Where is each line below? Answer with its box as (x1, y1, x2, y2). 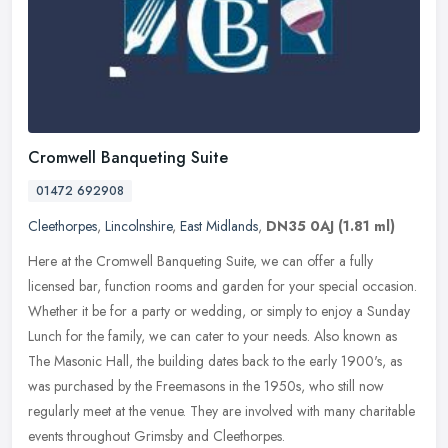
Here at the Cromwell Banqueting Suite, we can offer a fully (28, 251, 373, 272)
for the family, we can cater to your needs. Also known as (66, 326, 397, 347)
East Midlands (180, 216, 258, 237)
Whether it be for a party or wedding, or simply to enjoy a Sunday (28, 301, 410, 322)
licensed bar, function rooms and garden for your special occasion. (28, 276, 417, 297)
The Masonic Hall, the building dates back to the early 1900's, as (28, 351, 402, 372)
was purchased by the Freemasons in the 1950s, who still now (28, 376, 384, 397)
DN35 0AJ (266, 216, 334, 237)
